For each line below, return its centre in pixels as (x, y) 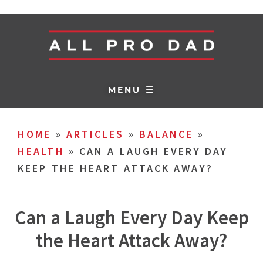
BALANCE (166, 134)
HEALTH (41, 151)
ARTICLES (95, 134)
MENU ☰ (131, 90)
